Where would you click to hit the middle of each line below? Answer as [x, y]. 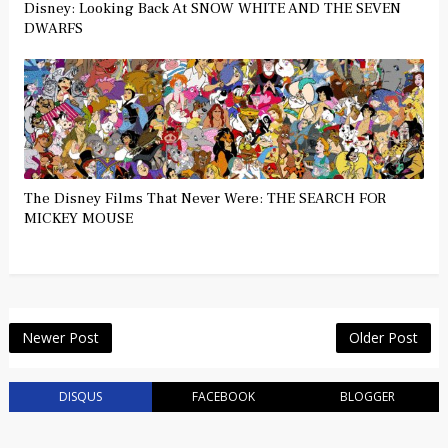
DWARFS [53, 28]
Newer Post [60, 337]
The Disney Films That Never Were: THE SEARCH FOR [204, 198]
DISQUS [81, 396]
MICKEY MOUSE [78, 218]
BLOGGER [367, 396]
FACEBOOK [224, 396]
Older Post [384, 337]
